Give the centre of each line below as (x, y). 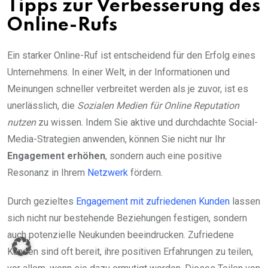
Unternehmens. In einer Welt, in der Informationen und (118, 72)
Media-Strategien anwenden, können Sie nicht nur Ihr (116, 139)
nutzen (22, 122)
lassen (245, 201)
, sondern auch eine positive (164, 156)
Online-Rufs (62, 25)
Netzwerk (108, 172)
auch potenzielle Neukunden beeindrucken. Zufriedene (121, 234)
